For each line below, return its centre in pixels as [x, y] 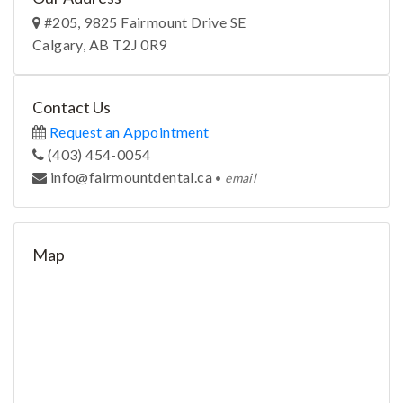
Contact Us [72, 107]
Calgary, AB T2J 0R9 [100, 45]
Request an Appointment [129, 132]
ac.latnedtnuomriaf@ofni [131, 177]
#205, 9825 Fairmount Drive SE [143, 22]
